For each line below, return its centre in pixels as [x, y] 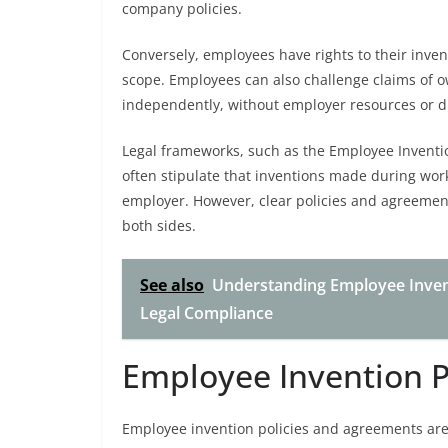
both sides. [159, 225]
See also [172, 285]
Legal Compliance [206, 313]
